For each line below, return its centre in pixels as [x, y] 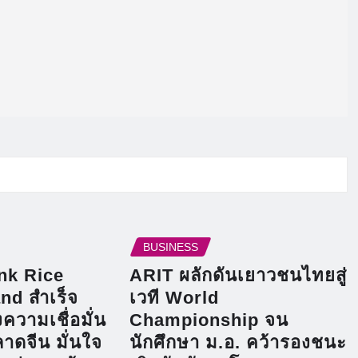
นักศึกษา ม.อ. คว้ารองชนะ [238, 342]
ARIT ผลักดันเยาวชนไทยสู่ [238, 275]
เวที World [174, 297]
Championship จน [209, 320]
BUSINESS [170, 247]
